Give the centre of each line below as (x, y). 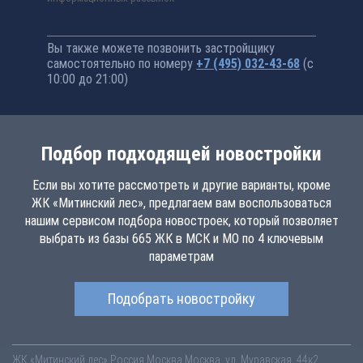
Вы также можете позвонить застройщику (161, 48)
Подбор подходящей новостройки (181, 154)
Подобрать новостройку (181, 299)
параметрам (181, 256)
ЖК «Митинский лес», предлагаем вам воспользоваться (181, 203)
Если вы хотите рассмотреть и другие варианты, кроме (181, 185)
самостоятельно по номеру (122, 64)
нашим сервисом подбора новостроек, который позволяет (181, 221)
